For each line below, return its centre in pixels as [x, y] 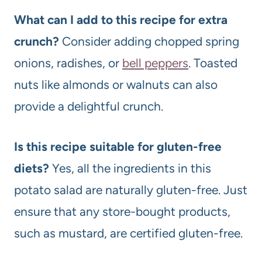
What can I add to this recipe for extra [121, 19]
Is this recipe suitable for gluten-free [118, 146]
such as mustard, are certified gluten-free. [128, 233]
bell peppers [155, 63]
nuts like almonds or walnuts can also [116, 84]
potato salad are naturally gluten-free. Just [131, 189]
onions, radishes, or [68, 63]
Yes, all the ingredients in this [130, 168]
